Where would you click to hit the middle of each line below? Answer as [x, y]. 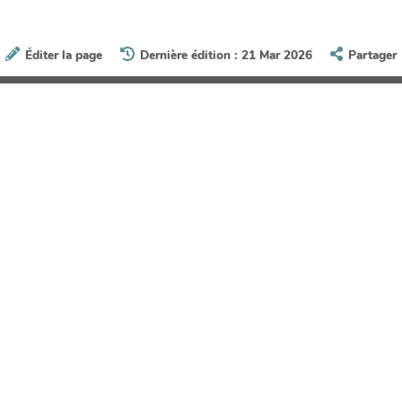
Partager [373, 56]
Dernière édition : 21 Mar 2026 [226, 56]
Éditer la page [63, 56]
